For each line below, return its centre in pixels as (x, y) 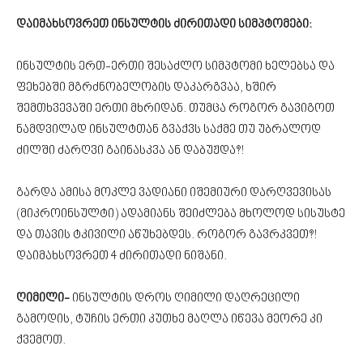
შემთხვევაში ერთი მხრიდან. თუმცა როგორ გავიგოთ (175, 109)
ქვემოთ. (41, 340)
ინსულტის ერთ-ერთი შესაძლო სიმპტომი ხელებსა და (175, 66)
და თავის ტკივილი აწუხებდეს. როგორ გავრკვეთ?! (167, 235)
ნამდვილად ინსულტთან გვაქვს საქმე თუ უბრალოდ (169, 130)
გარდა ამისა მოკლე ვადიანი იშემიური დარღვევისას (174, 193)
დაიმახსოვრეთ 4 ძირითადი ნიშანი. (122, 256)
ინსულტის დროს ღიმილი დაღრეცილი (186, 298)
